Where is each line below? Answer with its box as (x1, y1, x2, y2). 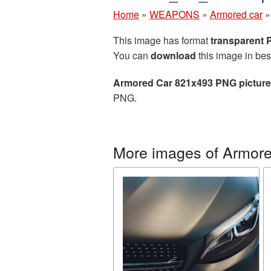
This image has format (113, 33, 211, 47)
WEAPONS (149, 7, 200, 21)
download (151, 48, 196, 62)
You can (113, 48, 151, 62)
